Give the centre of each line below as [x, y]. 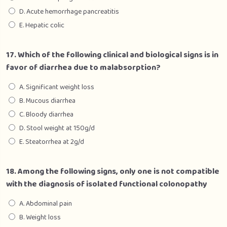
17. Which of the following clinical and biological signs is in [112, 55]
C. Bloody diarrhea [46, 115]
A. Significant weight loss [57, 87]
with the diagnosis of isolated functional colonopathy [107, 184]
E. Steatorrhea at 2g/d [52, 142]
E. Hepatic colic [42, 25]
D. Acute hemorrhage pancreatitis [69, 12]
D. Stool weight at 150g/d [57, 128]
